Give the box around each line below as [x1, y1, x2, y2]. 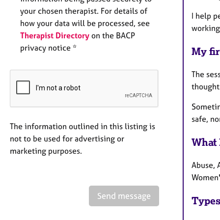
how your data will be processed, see [20, 18, 150, 28]
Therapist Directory [20, 30, 89, 41]
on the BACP [89, 30, 135, 41]
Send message [97, 191, 151, 201]
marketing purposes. [10, 146, 82, 156]
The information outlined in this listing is [10, 121, 155, 132]
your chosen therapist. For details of [20, 6, 147, 16]
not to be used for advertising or [10, 134, 124, 144]
